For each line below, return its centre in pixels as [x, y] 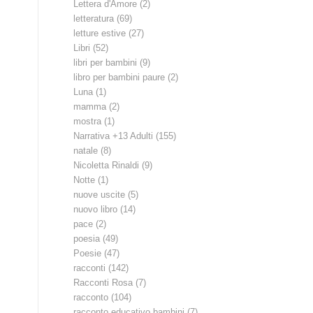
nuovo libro [96, 209]
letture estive [100, 33]
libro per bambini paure [119, 77]
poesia [87, 239]
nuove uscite [100, 195]
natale [86, 151]
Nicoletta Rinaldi [107, 165]
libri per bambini [105, 63]
